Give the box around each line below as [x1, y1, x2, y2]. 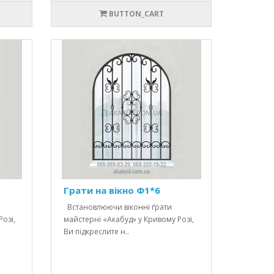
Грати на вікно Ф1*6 [64, 184, 161, 197]
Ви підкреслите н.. [64, 226, 130, 237]
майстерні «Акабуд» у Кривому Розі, [64, 214, 194, 225]
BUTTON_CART [108, 9, 164, 20]
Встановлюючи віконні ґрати [64, 202, 172, 213]
